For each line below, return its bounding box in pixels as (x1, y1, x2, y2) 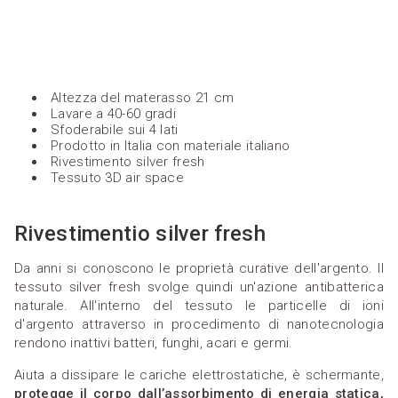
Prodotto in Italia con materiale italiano (51, 137, 291, 154)
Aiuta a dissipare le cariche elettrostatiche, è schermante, (14, 366, 384, 383)
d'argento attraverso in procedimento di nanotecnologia (14, 315, 384, 332)
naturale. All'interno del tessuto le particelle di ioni (14, 297, 384, 314)
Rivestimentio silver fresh (14, 220, 266, 246)
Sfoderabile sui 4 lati (51, 121, 179, 138)
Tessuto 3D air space (51, 169, 184, 186)
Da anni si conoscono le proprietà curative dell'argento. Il (14, 259, 384, 276)
